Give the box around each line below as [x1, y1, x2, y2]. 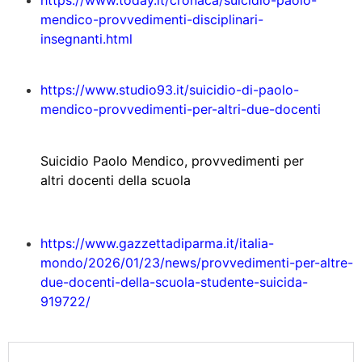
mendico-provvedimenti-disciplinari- [40, 11, 263, 28]
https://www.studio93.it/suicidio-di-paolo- [40, 81, 299, 98]
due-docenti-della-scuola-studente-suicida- [40, 274, 308, 291]
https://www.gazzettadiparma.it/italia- [40, 235, 274, 252]
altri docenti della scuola [40, 171, 191, 188]
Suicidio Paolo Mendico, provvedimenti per [40, 152, 304, 169]
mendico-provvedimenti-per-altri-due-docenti [40, 100, 321, 117]
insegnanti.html [40, 31, 133, 48]
